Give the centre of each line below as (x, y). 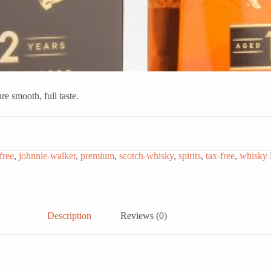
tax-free (220, 156)
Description (69, 216)
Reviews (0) (143, 216)
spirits (190, 156)
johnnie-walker (47, 156)
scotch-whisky (146, 156)
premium (97, 156)
